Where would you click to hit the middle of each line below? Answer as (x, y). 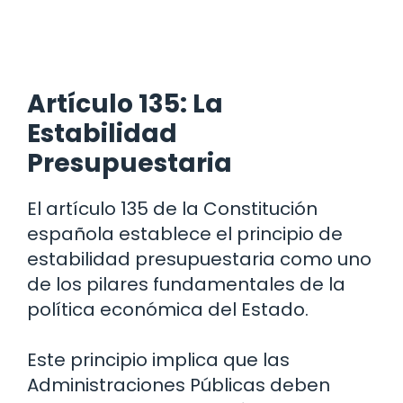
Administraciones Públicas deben (179, 385)
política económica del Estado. (168, 309)
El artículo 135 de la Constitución (172, 208)
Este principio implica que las (158, 359)
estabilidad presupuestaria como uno (199, 259)
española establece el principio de (185, 233)
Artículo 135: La (125, 103)
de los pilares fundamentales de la (186, 284)
